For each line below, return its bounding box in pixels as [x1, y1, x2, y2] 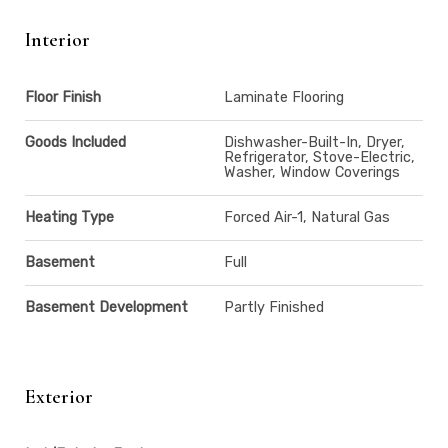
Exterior [25, 384, 93, 409]
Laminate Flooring [224, 88, 344, 106]
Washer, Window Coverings [224, 163, 400, 181]
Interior [25, 27, 90, 52]
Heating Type [25, 208, 114, 226]
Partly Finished [224, 298, 324, 316]
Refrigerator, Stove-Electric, [224, 148, 415, 166]
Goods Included [25, 133, 126, 151]
